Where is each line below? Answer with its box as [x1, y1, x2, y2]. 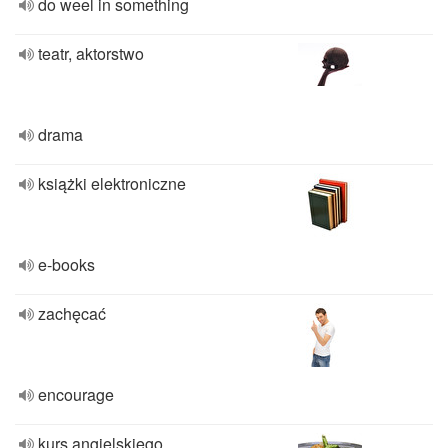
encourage [38, 383, 114, 406]
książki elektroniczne [38, 172, 186, 195]
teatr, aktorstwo [38, 42, 144, 65]
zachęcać [38, 302, 106, 325]
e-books [38, 253, 95, 276]
